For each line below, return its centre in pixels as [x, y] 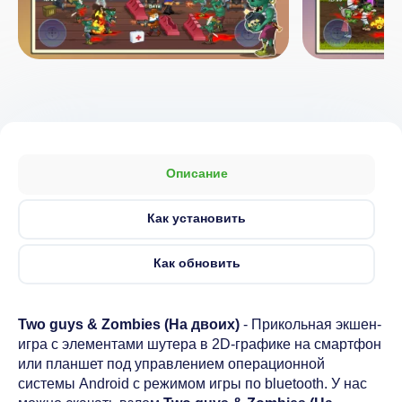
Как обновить [197, 263]
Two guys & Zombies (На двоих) [129, 324]
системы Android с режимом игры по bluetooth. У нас [192, 384]
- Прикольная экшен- [310, 324]
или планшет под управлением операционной [171, 364]
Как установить [197, 218]
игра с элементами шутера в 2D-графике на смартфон [200, 344]
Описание [197, 173]
